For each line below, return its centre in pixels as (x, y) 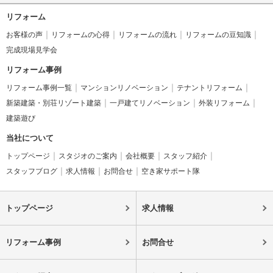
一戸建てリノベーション (150, 103)
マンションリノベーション (124, 88)
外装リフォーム (224, 103)
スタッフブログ (32, 172)
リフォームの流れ (147, 35)
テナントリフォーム (210, 88)
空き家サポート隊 (171, 172)
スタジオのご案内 (88, 156)
